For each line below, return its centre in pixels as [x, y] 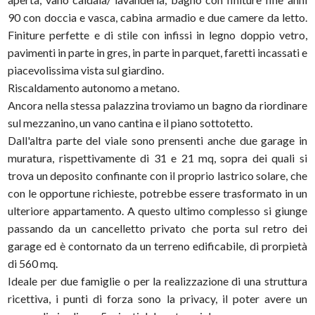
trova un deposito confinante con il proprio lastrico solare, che [157, 175]
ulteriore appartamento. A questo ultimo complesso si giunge [157, 211]
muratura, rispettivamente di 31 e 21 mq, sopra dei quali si [157, 158]
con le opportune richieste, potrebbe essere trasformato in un [157, 193]
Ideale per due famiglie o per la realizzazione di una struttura [157, 281]
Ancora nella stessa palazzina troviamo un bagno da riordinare [157, 105]
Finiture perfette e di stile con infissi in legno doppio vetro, [157, 35]
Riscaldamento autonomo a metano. [94, 88]
